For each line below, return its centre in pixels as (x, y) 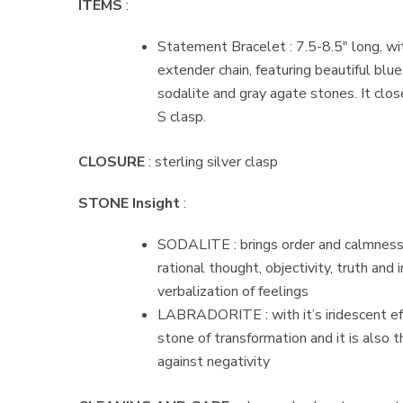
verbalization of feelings (233, 291)
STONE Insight (129, 203)
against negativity (214, 362)
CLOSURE (112, 162)
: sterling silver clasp (211, 162)
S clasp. (182, 117)
